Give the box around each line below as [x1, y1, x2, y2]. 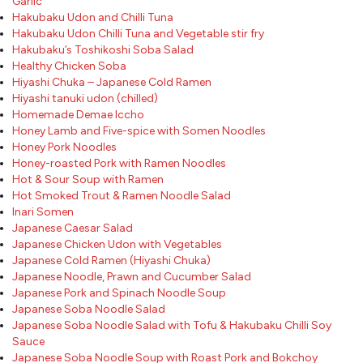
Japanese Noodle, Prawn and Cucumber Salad [12, 269, 251, 284]
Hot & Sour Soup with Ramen [12, 172, 164, 186]
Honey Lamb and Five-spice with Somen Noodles [12, 123, 266, 138]
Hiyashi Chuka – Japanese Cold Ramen [12, 75, 211, 89]
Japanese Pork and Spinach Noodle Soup [12, 285, 226, 300]
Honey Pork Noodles [12, 139, 117, 154]
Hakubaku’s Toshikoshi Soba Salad [12, 42, 194, 57]
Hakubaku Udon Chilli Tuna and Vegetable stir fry [12, 26, 264, 41]
